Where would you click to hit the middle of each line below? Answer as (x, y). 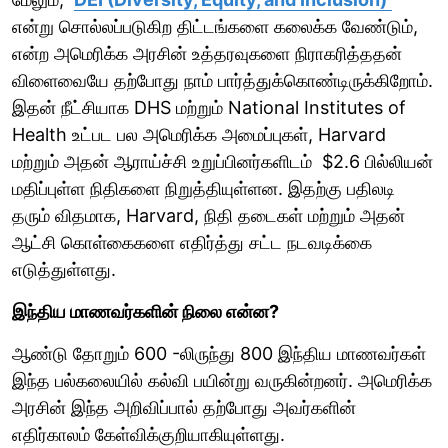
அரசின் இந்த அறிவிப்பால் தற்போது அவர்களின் (184, 407)
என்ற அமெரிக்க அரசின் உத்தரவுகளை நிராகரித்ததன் (207, 53)
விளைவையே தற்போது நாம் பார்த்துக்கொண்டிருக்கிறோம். (222, 80)
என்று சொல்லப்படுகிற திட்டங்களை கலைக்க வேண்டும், (215, 26)
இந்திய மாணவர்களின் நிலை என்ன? (147, 311)
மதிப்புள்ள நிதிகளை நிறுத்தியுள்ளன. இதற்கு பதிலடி (203, 188)
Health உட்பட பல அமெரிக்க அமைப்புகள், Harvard (199, 134)
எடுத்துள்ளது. (64, 269)
